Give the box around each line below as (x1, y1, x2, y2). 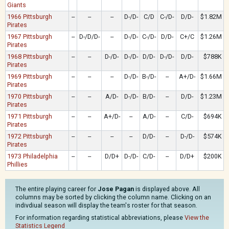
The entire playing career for (15, 185, 98, 193)
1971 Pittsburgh (7, 112, 53, 120)
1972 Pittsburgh (7, 132, 53, 140)
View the (185, 214, 209, 221)
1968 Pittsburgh (7, 53, 53, 60)
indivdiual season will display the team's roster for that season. (15, 201, 197, 209)
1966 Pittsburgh (7, 13, 53, 20)
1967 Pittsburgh (7, 33, 53, 40)
